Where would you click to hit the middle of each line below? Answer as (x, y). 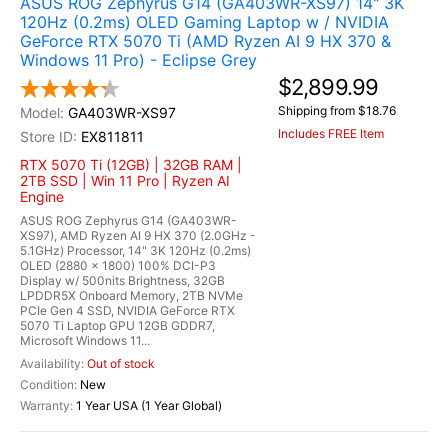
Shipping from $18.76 (337, 110)
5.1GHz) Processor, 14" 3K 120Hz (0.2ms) (135, 250)
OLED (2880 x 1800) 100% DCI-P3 (118, 265)
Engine (42, 196)
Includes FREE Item (331, 133)
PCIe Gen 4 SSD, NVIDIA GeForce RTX (127, 310)
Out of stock (121, 363)
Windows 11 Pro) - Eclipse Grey (138, 60)
